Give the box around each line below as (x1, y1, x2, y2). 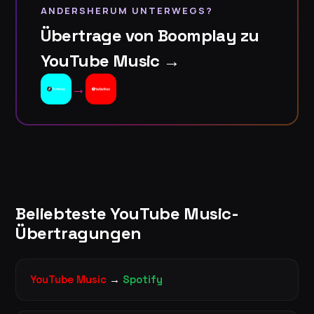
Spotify (123, 272, 163, 286)
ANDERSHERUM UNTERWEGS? (40, 4, 213, 18)
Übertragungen (15, 221, 142, 244)
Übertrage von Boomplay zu (40, 25, 259, 47)
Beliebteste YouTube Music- (15, 202, 239, 224)
